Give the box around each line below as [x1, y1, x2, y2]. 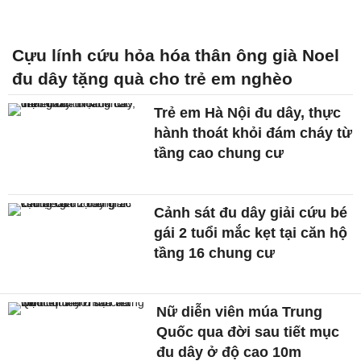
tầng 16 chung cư [154, 244, 276, 261]
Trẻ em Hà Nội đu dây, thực [154, 104, 342, 121]
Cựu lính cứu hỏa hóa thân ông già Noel [12, 45, 339, 64]
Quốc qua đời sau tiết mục [156, 324, 340, 341]
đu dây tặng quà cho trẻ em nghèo [12, 68, 293, 88]
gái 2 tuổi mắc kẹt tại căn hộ [154, 224, 348, 241]
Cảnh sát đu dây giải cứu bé [154, 204, 348, 221]
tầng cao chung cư [154, 144, 284, 161]
